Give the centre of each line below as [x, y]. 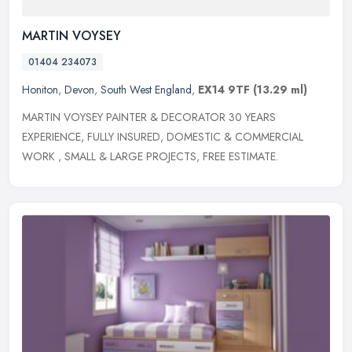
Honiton [40, 90]
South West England [146, 90]
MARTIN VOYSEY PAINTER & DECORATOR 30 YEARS [149, 117]
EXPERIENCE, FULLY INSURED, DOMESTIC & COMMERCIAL [163, 137]
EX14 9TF [224, 90]
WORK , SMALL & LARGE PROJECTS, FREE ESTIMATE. [150, 157]
